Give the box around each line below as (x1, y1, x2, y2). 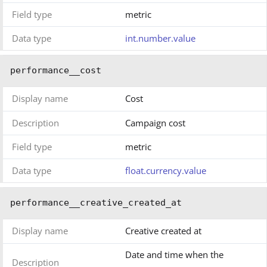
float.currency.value (125, 164, 206, 177)
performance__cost (10, 65, 101, 76)
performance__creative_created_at (10, 197, 182, 209)
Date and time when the (125, 249, 223, 261)
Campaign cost (125, 117, 185, 129)
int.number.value (125, 32, 195, 45)
